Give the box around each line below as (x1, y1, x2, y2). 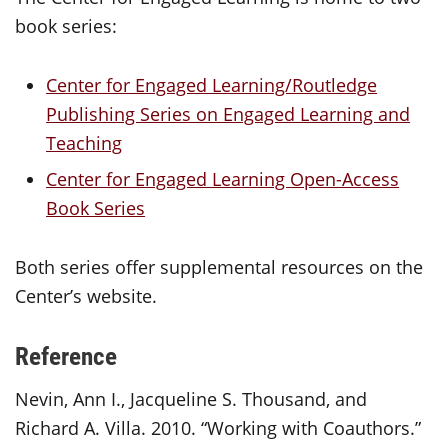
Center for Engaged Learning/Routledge (46, 72, 378, 97)
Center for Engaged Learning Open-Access (46, 167, 400, 192)
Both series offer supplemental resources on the (15, 255, 423, 280)
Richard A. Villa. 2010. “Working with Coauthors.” (15, 416, 421, 441)
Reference (15, 339, 117, 373)
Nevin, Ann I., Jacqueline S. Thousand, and (15, 387, 367, 412)
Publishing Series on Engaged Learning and (46, 101, 411, 126)
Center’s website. (15, 284, 157, 309)
